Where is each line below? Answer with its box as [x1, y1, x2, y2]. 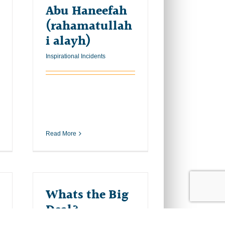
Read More [46, 130, 76, 137]
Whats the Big [46, 185, 128, 205]
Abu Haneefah [46, 1, 127, 21]
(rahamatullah [46, 16, 132, 36]
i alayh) [46, 31, 91, 51]
